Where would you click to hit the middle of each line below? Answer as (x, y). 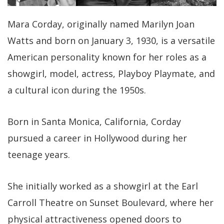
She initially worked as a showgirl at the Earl (103, 186)
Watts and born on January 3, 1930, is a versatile (111, 41)
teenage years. (39, 155)
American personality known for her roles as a (107, 57)
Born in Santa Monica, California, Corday (94, 122)
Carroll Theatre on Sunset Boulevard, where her (110, 203)
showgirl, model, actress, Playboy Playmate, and (111, 74)
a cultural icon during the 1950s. (77, 90)
